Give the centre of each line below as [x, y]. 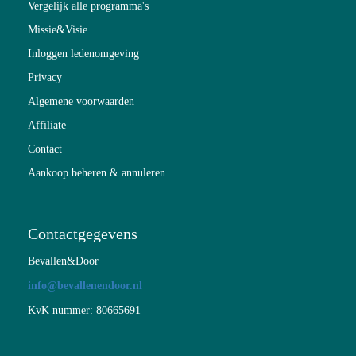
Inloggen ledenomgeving [83, 53]
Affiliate [47, 125]
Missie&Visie [58, 29]
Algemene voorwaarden [81, 101]
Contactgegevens [83, 233]
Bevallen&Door [63, 261]
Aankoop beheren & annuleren [97, 172]
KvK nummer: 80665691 [84, 310]
